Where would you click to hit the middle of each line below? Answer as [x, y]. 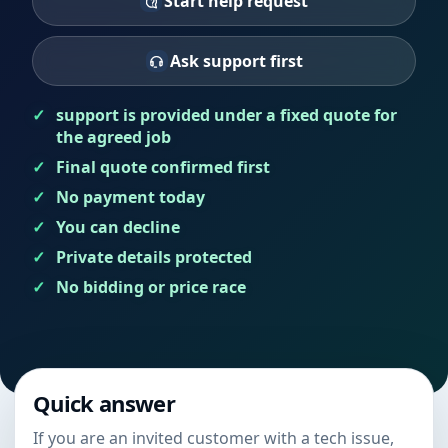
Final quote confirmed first [163, 167]
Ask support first [236, 60]
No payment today [130, 197]
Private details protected [154, 257]
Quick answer [104, 403]
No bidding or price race [151, 287]
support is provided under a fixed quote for [226, 115]
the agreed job [113, 137]
